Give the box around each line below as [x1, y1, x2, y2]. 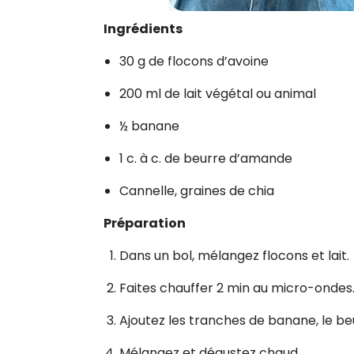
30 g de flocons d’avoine [119, 51, 269, 70]
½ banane [119, 116, 179, 135]
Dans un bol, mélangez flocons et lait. [119, 246, 349, 265]
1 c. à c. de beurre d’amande [119, 149, 292, 168]
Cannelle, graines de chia [119, 181, 274, 200]
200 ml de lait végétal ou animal [119, 84, 316, 103]
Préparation [104, 213, 186, 232]
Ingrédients [104, 19, 183, 38]
